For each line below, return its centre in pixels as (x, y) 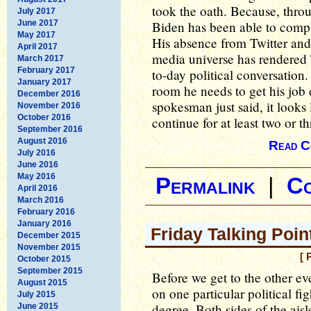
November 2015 (49, 247)
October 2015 (44, 259)
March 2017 (41, 58)
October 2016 (44, 117)
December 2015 (49, 235)
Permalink (205, 186)
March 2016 (41, 200)
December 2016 (49, 93)
